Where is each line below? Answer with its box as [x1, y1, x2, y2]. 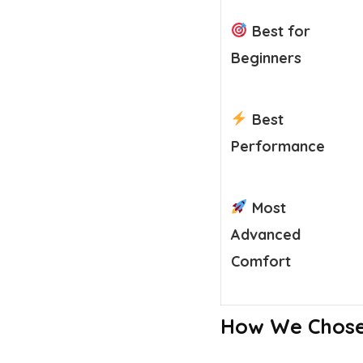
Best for [247, 21, 310, 41]
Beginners [231, 48, 301, 67]
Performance [231, 136, 325, 156]
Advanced [231, 224, 301, 244]
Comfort [231, 251, 291, 271]
